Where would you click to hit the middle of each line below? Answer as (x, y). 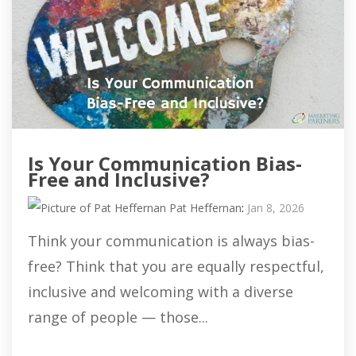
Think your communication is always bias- (171, 241)
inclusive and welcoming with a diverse (161, 292)
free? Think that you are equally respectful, (176, 267)
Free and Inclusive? (119, 180)
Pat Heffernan (204, 208)
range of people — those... (118, 317)
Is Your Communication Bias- (165, 164)
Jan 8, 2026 (276, 208)
